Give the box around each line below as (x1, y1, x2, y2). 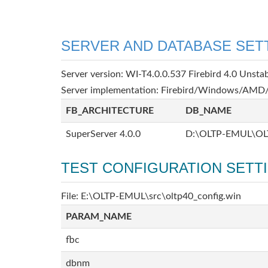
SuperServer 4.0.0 (66, 129, 141, 139)
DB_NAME (185, 106, 232, 115)
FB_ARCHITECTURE (66, 106, 154, 115)
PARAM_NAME (66, 212, 132, 221)
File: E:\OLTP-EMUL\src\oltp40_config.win (61, 191, 241, 201)
